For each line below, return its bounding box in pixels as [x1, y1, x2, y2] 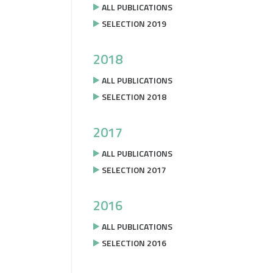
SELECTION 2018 [102, 90, 166, 103]
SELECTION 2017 [102, 163, 166, 176]
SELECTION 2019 [102, 17, 166, 30]
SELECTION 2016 [102, 236, 166, 249]
